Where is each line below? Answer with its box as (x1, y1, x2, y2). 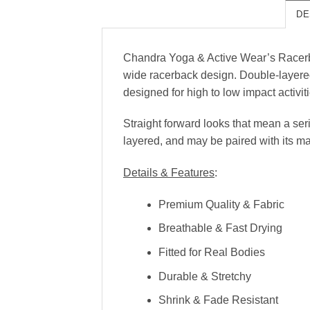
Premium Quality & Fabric (158, 198, 284, 210)
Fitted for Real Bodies (158, 246, 265, 259)
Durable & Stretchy (158, 270, 251, 282)
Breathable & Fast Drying (158, 222, 282, 235)
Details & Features (123, 167, 215, 179)
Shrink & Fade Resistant (158, 294, 278, 307)
